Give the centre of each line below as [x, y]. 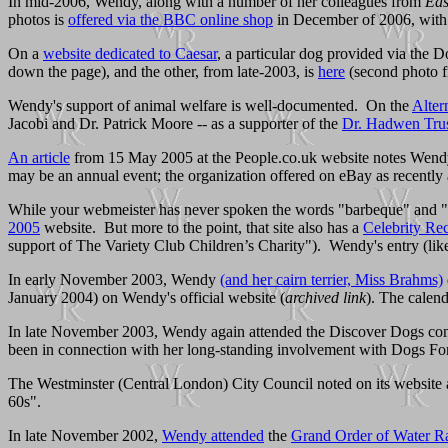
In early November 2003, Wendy [114, 279]
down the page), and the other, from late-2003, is [163, 71]
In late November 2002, [85, 435]
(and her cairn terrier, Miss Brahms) [331, 279]
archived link [325, 297]
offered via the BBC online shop [170, 19]
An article [39, 157]
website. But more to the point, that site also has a [201, 227]
